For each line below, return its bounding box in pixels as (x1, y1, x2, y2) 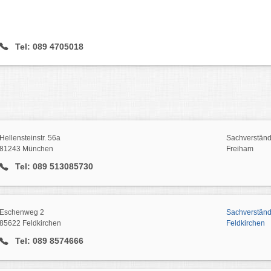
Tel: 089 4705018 (12, 41, 83, 51)
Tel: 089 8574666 (12, 236, 83, 246)
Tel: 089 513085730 (12, 162, 93, 172)
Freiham (226, 145, 253, 154)
